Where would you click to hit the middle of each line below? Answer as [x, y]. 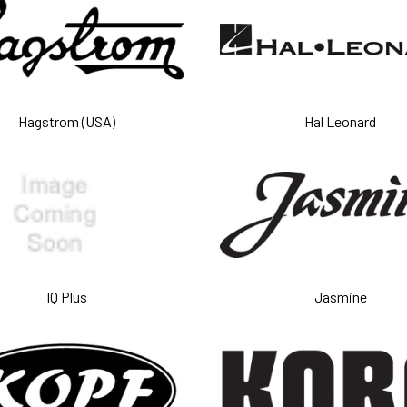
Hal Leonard [341, 121]
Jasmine [340, 296]
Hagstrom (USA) [66, 121]
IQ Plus [66, 296]
